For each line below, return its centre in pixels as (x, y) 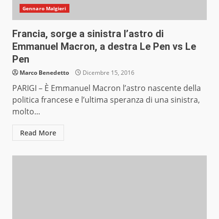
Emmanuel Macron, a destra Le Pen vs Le (104, 47)
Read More (38, 133)
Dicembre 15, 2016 (108, 73)
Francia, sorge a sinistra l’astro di (88, 34)
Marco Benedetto (44, 73)
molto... (26, 112)
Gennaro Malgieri (44, 9)
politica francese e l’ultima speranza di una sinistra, (106, 100)
